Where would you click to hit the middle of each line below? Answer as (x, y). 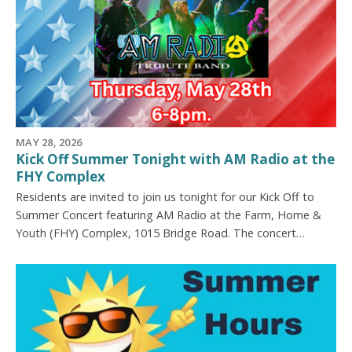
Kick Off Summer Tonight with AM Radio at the (175, 159)
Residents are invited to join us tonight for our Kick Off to (165, 196)
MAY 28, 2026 (49, 143)
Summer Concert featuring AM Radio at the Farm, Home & (169, 214)
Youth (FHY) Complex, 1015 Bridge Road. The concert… (160, 233)
